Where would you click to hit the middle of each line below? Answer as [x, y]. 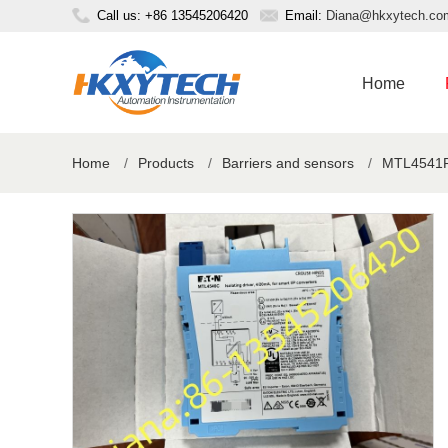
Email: [305, 15]
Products [166, 163]
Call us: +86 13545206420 [172, 15]
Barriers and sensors [288, 163]
